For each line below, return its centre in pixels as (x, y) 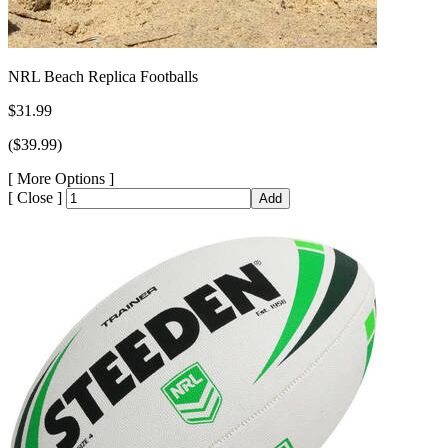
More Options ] (65, 178)
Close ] (39, 197)
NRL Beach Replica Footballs (103, 76)
